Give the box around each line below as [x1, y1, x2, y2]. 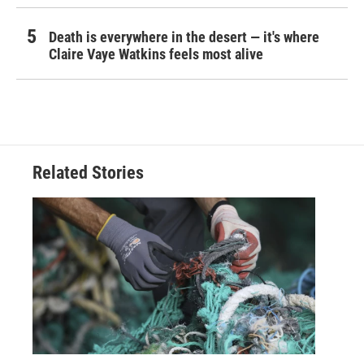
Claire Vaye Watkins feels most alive [49, 45, 263, 63]
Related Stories [32, 162, 144, 183]
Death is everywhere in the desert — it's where [49, 28, 319, 45]
